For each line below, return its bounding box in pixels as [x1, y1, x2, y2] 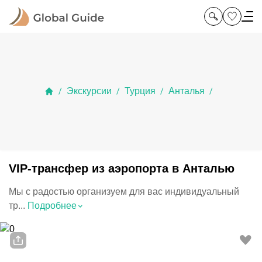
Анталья [168, 86, 205, 96]
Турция [125, 86, 156, 96]
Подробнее [27, 201, 77, 211]
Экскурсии [67, 86, 112, 96]
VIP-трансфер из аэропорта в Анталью [9, 162, 235, 175]
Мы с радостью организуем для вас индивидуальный [9, 187, 239, 196]
